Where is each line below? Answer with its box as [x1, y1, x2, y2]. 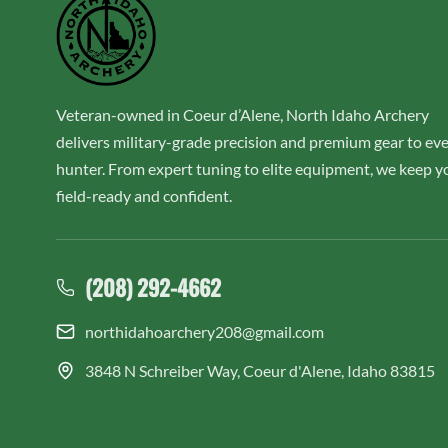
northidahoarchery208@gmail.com [84, 321, 324, 341]
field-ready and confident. [56, 185, 233, 205]
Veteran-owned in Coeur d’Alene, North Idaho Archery [56, 104, 430, 124]
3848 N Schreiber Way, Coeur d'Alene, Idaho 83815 [84, 360, 435, 380]
